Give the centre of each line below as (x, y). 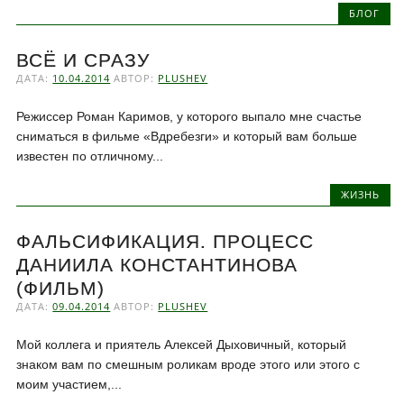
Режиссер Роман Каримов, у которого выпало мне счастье (189, 117)
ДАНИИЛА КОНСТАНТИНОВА (157, 265)
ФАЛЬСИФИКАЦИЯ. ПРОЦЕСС (165, 242)
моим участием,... (69, 385)
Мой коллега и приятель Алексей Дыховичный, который (182, 345)
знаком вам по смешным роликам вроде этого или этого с (188, 365)
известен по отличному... (90, 156)
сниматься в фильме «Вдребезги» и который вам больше (187, 137)
